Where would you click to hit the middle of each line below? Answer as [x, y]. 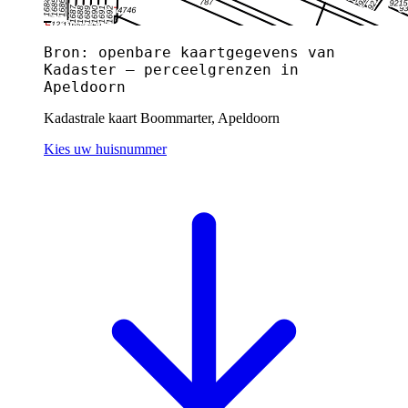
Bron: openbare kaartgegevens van [189, 52]
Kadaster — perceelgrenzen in [171, 69]
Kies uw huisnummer [105, 148]
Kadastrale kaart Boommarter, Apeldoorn [162, 117]
